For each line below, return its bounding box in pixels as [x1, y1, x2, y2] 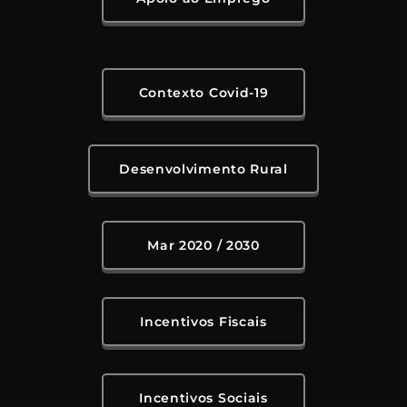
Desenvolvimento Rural [119, 161, 288, 178]
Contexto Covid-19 [138, 84, 269, 102]
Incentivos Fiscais [140, 313, 267, 331]
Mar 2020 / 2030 [147, 237, 260, 254]
